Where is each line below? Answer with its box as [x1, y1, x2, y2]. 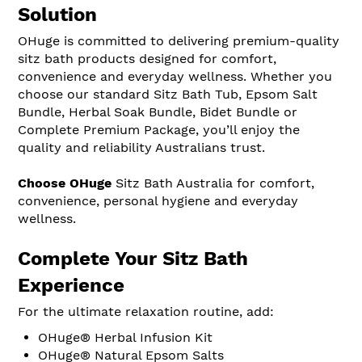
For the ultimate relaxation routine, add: [18, 303, 274, 319]
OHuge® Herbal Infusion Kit [38, 329, 213, 345]
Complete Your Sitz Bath [18, 246, 248, 270]
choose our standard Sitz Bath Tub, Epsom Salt [18, 86, 318, 102]
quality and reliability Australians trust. [18, 139, 265, 155]
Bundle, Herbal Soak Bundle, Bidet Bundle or [18, 103, 297, 120]
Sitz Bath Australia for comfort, [112, 175, 314, 191]
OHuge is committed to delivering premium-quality [18, 32, 339, 48]
